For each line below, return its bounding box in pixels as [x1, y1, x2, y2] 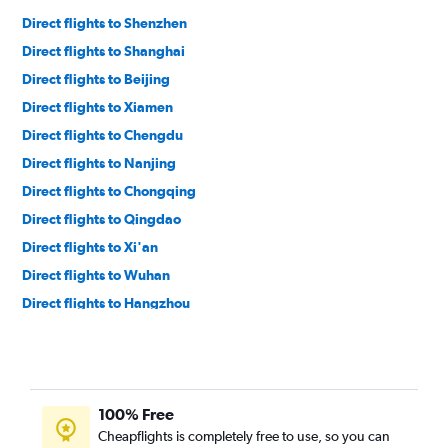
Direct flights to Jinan [22, 351, 156, 368]
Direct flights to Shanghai [22, 43, 185, 60]
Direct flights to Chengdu [22, 127, 183, 144]
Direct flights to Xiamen [22, 99, 173, 116]
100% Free [98, 405, 174, 424]
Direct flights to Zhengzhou [22, 323, 197, 340]
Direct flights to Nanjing [22, 155, 176, 172]
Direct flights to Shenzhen [22, 15, 187, 32]
